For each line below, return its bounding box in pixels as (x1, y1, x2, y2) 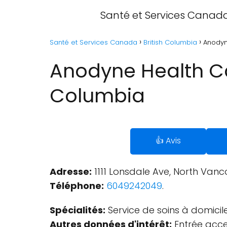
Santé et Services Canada (50, 37, 137, 47)
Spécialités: (50, 204, 105, 216)
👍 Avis (156, 135, 181, 146)
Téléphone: (50, 179, 104, 192)
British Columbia (143, 37, 197, 47)
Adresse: (50, 165, 92, 178)
